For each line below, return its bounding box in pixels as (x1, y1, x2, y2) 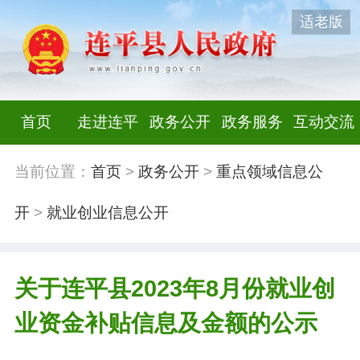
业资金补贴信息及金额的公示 (14, 309, 317, 336)
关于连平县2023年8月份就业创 (14, 275, 335, 301)
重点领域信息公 (215, 163, 323, 181)
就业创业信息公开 (46, 204, 169, 222)
